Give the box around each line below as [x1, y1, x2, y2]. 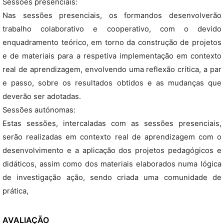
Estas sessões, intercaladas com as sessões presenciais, [2, 119, 221, 128]
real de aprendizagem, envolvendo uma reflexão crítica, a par [2, 65, 221, 74]
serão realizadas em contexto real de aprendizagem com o [2, 132, 221, 141]
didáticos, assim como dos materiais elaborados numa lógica [2, 159, 221, 168]
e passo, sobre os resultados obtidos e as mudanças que [2, 78, 221, 87]
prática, [2, 186, 28, 195]
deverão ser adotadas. [2, 92, 81, 101]
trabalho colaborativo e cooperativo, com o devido [2, 24, 221, 33]
